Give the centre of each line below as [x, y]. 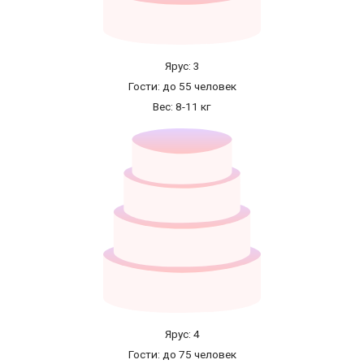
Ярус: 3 [182, 66]
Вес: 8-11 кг [182, 107]
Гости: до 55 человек [182, 87]
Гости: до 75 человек [182, 354]
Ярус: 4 [182, 334]
